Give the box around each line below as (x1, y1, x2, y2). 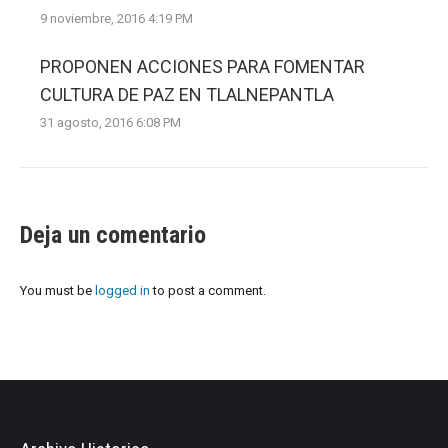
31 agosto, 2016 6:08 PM (40, 114, 181, 130)
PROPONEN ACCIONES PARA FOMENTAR (40, 55, 365, 77)
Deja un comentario (20, 220, 206, 249)
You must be (20, 282, 95, 298)
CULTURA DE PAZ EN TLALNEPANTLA (40, 83, 334, 105)
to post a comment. (150, 282, 266, 298)
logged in (95, 282, 150, 298)
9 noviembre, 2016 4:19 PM (40, 10, 193, 26)
